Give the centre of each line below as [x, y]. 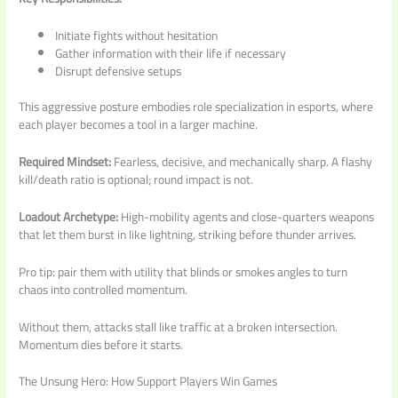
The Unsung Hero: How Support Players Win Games [148, 382]
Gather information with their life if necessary [171, 53]
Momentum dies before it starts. [101, 344]
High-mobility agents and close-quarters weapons [247, 216]
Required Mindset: [65, 161]
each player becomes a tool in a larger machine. [139, 125]
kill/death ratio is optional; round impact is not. [136, 179]
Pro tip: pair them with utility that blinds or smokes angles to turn [183, 271]
